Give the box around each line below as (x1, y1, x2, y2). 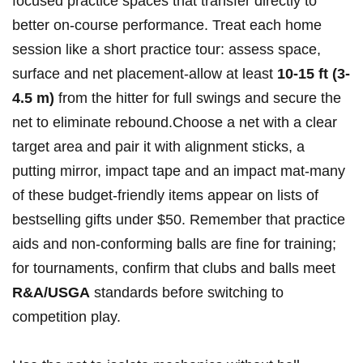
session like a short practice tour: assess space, (12, 41, 321, 58)
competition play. (12, 309, 121, 326)
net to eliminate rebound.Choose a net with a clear (12, 114, 337, 131)
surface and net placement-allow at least (12, 66, 277, 83)
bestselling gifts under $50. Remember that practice (12, 211, 345, 228)
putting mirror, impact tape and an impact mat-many (12, 163, 345, 180)
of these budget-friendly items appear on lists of (12, 187, 318, 204)
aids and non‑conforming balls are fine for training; (12, 236, 336, 253)
